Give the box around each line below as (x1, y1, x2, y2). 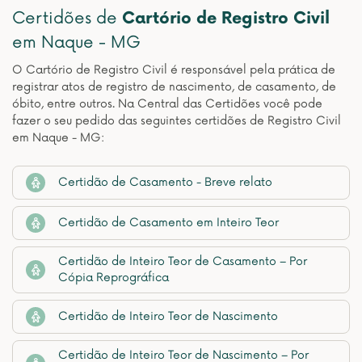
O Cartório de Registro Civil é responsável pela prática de (12, 63, 335, 77)
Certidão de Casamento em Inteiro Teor (58, 216, 279, 229)
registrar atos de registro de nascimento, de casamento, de (12, 80, 336, 94)
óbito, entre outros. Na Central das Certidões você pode (12, 97, 322, 111)
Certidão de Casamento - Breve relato (58, 175, 272, 189)
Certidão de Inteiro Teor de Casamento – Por (58, 255, 307, 268)
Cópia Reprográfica (58, 271, 169, 284)
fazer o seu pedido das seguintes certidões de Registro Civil (12, 114, 341, 128)
